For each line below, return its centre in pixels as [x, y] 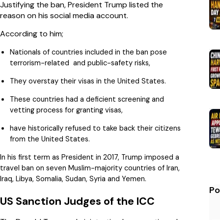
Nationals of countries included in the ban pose [88, 52]
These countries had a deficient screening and [87, 99]
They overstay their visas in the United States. [88, 81]
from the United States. [50, 139]
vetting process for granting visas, [66, 110]
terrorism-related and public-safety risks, [80, 63]
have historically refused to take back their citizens [95, 128]
